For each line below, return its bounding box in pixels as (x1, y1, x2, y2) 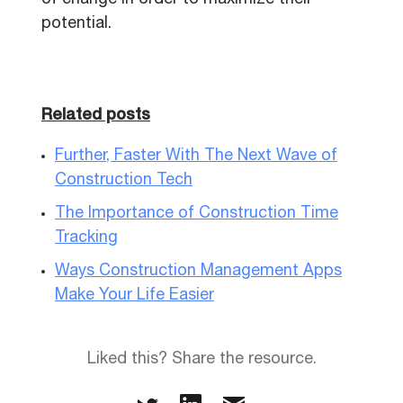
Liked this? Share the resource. (86, 352, 317, 368)
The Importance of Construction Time (55, 206, 338, 222)
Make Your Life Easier (55, 288, 214, 304)
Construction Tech (55, 173, 193, 189)
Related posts (41, 108, 150, 124)
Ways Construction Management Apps (55, 264, 342, 280)
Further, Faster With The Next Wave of (55, 148, 337, 165)
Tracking (55, 230, 118, 246)
